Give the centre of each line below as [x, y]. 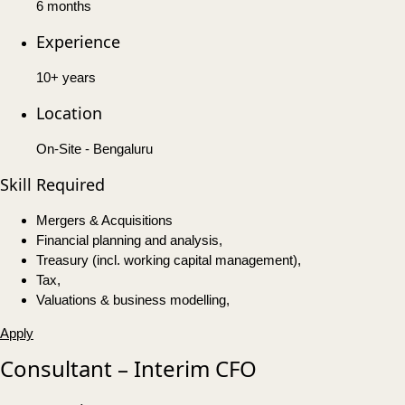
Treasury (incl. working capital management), [169, 260]
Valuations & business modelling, [133, 300]
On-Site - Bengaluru [94, 149]
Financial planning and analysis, [129, 240]
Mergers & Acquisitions [104, 221]
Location [69, 113]
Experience [78, 42]
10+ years [66, 78]
